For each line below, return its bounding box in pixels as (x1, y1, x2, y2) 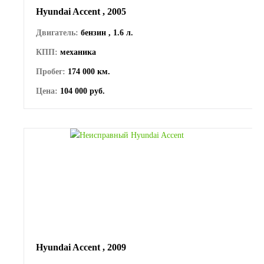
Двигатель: (36, 28, 78, 37)
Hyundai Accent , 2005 (36, 6, 126, 16)
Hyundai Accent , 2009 (36, 242, 126, 252)
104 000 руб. (58, 86, 105, 95)
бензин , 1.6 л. (78, 28, 133, 37)
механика (58, 47, 96, 57)
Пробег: (36, 67, 65, 76)
